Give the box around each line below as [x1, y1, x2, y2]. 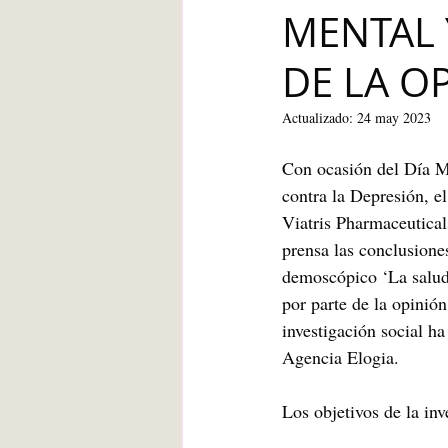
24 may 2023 [357, 108, 431, 127]
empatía [386, 96, 442, 111]
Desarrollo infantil [320, 176, 432, 191]
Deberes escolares [222, 96, 346, 111]
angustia [222, 176, 280, 191]
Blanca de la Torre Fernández [222, 16, 416, 31]
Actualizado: [282, 108, 357, 127]
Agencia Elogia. [282, 345, 399, 369]
